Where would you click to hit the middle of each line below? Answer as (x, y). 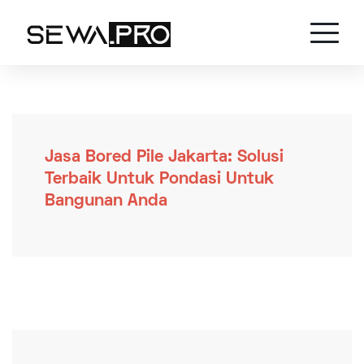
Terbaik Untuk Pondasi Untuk (159, 179)
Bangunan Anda (106, 201)
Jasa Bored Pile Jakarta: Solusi (164, 157)
